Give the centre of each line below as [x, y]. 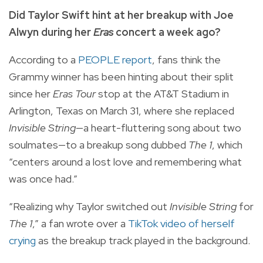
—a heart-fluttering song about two [159, 127]
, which [227, 144]
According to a [43, 59]
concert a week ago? [168, 32]
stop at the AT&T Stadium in [163, 93]
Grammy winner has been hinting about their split [121, 76]
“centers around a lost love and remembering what [125, 161]
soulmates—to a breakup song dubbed [99, 144]
